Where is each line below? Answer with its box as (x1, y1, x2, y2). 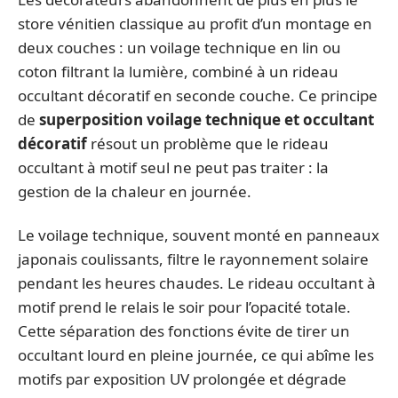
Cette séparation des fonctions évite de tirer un (18, 321, 350, 341)
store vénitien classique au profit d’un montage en (18, 12, 372, 34)
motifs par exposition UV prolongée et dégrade (18, 369, 346, 389)
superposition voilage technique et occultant (39, 108, 374, 130)
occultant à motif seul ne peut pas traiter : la (18, 156, 329, 178)
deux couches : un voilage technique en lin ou (18, 36, 341, 58)
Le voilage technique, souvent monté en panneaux (18, 225, 379, 245)
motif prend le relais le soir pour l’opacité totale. (18, 297, 351, 317)
